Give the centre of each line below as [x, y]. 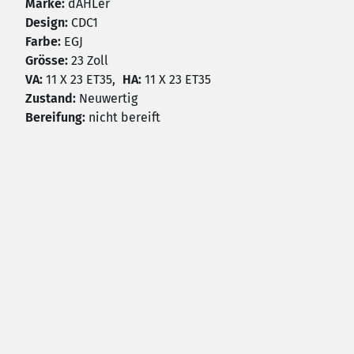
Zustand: [51, 98]
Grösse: [47, 60]
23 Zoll [88, 60]
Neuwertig [107, 98]
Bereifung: [55, 117]
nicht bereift [123, 117]
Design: [47, 22]
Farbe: [43, 41]
